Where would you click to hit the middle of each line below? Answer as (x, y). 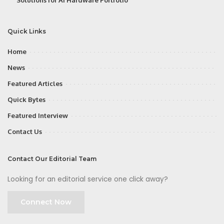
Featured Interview (38, 115)
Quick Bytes (26, 99)
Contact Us (25, 131)
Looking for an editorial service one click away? (88, 179)
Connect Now (46, 202)
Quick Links (27, 31)
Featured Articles (35, 83)
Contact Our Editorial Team (52, 158)
